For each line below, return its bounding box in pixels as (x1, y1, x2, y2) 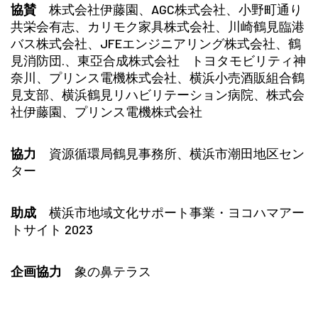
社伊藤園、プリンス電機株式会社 (11, 103, 202, 119)
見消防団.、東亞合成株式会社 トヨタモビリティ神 (11, 52, 306, 68)
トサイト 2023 (11, 221, 93, 237)
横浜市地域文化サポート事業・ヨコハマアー (36, 204, 305, 220)
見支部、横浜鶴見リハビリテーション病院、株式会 (11, 86, 305, 102)
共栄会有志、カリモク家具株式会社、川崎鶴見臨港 (11, 18, 305, 34)
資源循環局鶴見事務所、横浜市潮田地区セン (36, 145, 305, 161)
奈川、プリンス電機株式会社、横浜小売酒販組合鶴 (11, 69, 305, 85)
